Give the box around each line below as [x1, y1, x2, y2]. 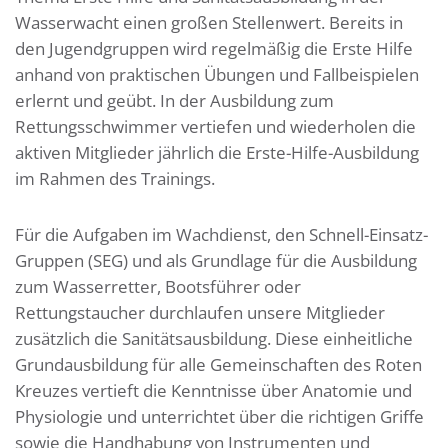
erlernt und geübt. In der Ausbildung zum [15, 89, 334, 112]
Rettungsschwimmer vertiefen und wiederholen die [15, 115, 416, 138]
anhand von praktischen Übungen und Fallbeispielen [15, 63, 419, 86]
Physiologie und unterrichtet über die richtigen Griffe [15, 405, 424, 428]
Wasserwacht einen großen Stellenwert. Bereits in [15, 11, 403, 34]
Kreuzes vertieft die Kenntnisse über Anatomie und [15, 379, 412, 402]
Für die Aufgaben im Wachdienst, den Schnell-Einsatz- [15, 223, 428, 246]
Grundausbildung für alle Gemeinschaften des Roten [15, 353, 422, 376]
